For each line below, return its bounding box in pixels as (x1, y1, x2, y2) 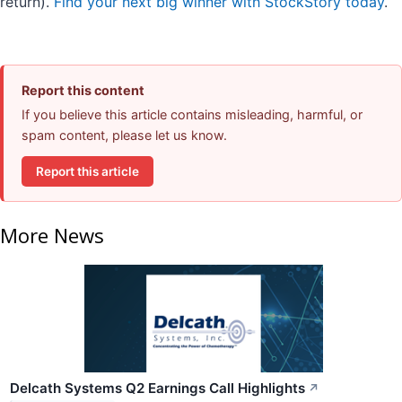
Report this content (22, 83, 144, 99)
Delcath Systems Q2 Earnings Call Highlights (10, 379, 305, 397)
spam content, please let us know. (22, 127, 227, 144)
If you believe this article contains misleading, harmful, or (22, 107, 363, 123)
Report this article (36, 163, 139, 179)
